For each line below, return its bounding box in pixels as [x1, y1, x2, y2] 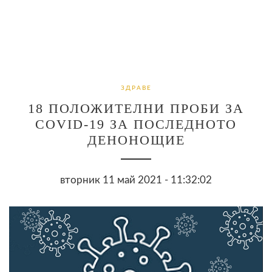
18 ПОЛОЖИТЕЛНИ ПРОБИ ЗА [28, 100, 244, 116]
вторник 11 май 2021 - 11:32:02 [60, 174, 212, 185]
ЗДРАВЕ [120, 84, 152, 91]
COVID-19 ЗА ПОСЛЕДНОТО [35, 116, 237, 132]
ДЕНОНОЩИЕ [87, 132, 185, 148]
